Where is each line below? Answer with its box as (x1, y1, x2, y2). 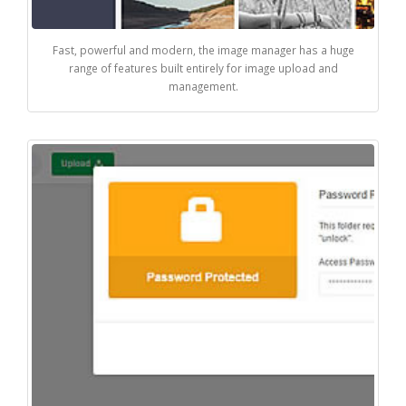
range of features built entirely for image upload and (68, 60, 338, 75)
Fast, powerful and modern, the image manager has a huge (52, 42, 354, 57)
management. (168, 78, 238, 93)
